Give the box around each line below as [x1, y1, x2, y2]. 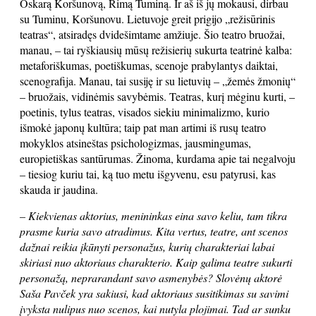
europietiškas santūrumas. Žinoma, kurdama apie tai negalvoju [20, 151, 296, 166]
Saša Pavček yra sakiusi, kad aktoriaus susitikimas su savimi [20, 286, 288, 300]
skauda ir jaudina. [20, 182, 98, 197]
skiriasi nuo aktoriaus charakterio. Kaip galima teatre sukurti [20, 255, 292, 269]
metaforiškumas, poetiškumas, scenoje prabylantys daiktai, [20, 58, 278, 73]
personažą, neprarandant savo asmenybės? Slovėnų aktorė [20, 270, 282, 285]
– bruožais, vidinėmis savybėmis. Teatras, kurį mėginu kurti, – [20, 89, 295, 104]
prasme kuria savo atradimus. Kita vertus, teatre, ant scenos [20, 224, 288, 238]
